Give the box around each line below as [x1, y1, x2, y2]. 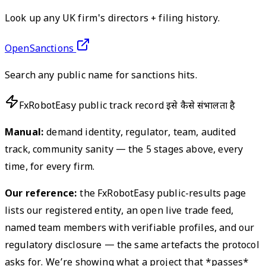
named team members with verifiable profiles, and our [5, 222, 255, 235]
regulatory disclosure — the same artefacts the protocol [5, 239, 259, 252]
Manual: [5, 126, 45, 140]
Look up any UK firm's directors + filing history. [5, 12, 220, 26]
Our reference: [5, 188, 78, 201]
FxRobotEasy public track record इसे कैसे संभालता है [19, 100, 236, 113]
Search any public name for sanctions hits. [5, 69, 197, 83]
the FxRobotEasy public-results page [77, 188, 246, 201]
